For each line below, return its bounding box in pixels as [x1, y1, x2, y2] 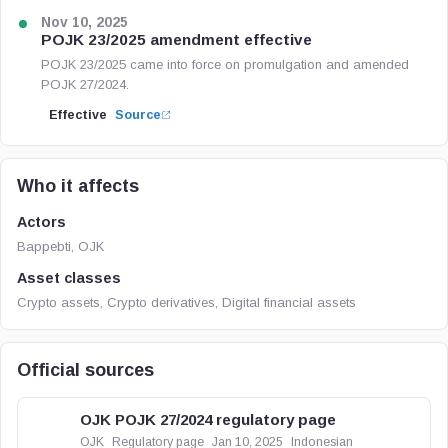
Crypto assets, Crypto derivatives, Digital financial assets [17, 295, 356, 310]
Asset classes [17, 270, 121, 286]
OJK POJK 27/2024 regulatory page [80, 411, 336, 428]
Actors [17, 214, 66, 230]
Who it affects [17, 176, 139, 196]
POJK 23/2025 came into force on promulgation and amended [41, 57, 409, 72]
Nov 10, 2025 [41, 15, 128, 30]
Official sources [17, 360, 154, 380]
